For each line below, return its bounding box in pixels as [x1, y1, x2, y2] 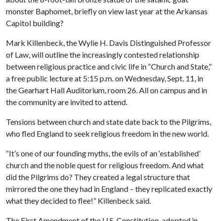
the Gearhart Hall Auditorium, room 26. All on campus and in [6, 85, 207, 95]
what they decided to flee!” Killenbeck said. [6, 196, 151, 205]
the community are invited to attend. [6, 97, 127, 107]
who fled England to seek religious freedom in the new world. [6, 129, 209, 138]
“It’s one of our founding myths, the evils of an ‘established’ [6, 148, 200, 158]
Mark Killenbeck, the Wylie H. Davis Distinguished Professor [6, 38, 211, 47]
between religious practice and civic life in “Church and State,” [6, 62, 212, 71]
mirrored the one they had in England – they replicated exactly [6, 184, 212, 193]
